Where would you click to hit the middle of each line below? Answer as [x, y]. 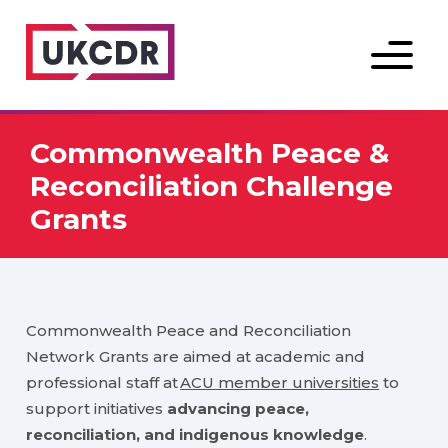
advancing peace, [238, 409]
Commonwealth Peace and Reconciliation [189, 331]
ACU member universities [280, 383]
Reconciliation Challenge [211, 185]
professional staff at [103, 383]
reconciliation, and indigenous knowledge [195, 435]
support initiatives [97, 409]
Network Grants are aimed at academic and [196, 357]
